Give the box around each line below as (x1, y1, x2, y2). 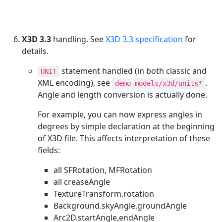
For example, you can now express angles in (38, 109, 202, 120)
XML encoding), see (38, 77, 112, 88)
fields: (38, 144, 60, 156)
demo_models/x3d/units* (115, 79, 202, 87)
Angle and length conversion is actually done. (38, 89, 207, 100)
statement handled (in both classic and (59, 65, 207, 76)
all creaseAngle (54, 176, 110, 187)
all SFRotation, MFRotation (54, 164, 152, 175)
